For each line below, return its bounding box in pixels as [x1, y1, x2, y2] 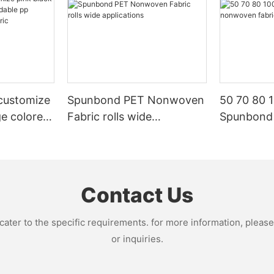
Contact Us [81, 182, 193, 207]
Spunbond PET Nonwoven [67, 93, 205, 106]
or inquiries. [111, 233, 163, 245]
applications [67, 126, 130, 139]
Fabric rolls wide [67, 109, 152, 123]
